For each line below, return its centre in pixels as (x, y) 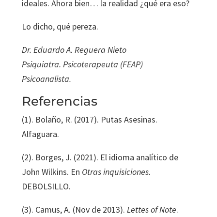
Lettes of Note (151, 209)
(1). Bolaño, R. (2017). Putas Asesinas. (89, 119)
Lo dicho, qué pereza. (60, 26)
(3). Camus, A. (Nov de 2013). (74, 209)
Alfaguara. (40, 134)
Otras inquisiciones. (116, 172)
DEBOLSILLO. (46, 186)
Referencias (59, 101)
